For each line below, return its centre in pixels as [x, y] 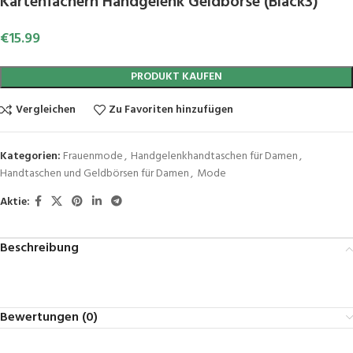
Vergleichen [45, 110]
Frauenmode [93, 157]
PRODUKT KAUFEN [176, 77]
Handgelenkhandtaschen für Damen [214, 157]
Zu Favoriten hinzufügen [171, 110]
